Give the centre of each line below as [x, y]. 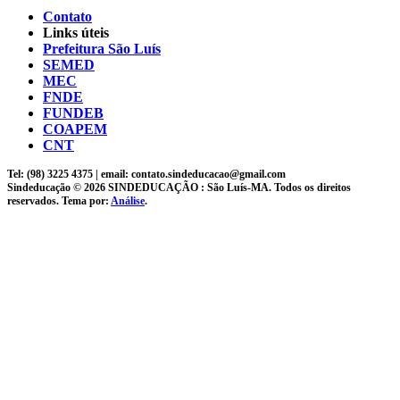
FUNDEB [73, 113]
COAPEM [75, 129]
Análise [128, 201]
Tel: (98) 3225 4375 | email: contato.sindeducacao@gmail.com [146, 175]
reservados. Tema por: [59, 201]
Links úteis [76, 33]
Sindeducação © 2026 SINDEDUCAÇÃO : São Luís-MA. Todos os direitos [179, 188]
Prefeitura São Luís [102, 49]
